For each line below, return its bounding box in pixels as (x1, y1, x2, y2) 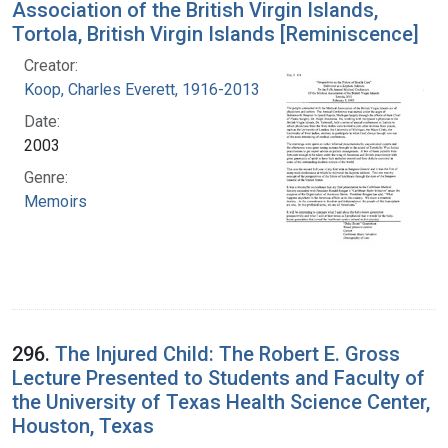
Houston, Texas (12, 413, 154, 438)
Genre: (24, 167, 68, 187)
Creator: (24, 55, 78, 75)
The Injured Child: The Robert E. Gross (55, 341, 400, 366)
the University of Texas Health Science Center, (12, 389, 430, 414)
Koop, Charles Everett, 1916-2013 (24, 79, 260, 99)
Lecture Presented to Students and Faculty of (12, 365, 425, 390)
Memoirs (24, 191, 87, 211)
